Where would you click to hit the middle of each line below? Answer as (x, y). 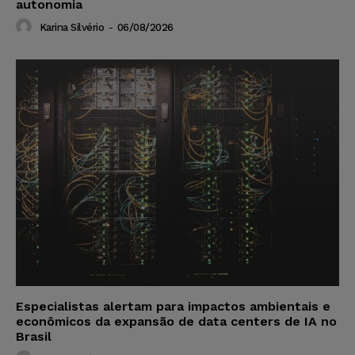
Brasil (34, 336)
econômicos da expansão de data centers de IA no (176, 321)
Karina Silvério (71, 28)
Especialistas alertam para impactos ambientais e (173, 306)
